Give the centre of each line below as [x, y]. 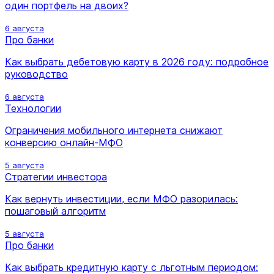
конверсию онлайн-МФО [64, 142]
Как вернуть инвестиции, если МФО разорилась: [121, 198]
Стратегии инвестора [56, 176]
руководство [36, 74]
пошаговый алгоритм [55, 211]
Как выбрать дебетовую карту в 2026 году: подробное [137, 61]
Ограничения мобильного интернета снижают [114, 130]
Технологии [33, 108]
